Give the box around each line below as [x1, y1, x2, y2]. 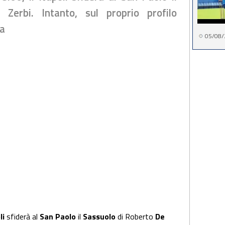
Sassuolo [83, 210, 118, 222]
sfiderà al [7, 210, 40, 222]
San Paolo [40, 210, 78, 222]
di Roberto [118, 210, 155, 222]
